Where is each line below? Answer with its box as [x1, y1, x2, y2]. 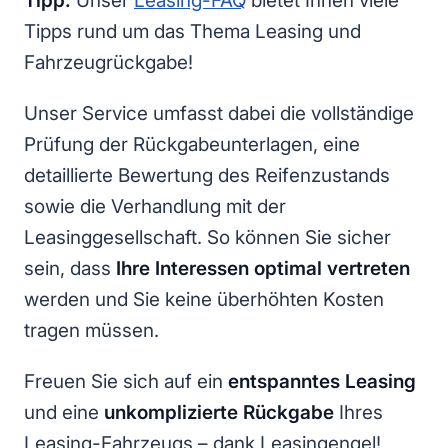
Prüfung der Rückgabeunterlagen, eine [24, 133, 360, 157]
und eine [24, 401, 104, 425]
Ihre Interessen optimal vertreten [116, 257, 410, 281]
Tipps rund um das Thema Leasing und [24, 20, 361, 44]
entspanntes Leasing [228, 370, 416, 394]
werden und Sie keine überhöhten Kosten [24, 288, 384, 312]
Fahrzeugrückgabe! [24, 51, 193, 75]
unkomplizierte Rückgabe [104, 401, 334, 425]
